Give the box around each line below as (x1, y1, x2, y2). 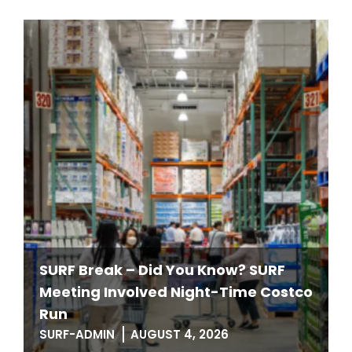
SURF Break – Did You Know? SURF (39, 260, 285, 280)
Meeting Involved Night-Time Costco (39, 282, 313, 302)
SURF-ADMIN (39, 326, 115, 343)
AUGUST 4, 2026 (130, 326, 229, 343)
